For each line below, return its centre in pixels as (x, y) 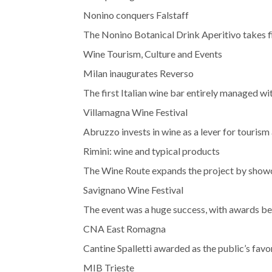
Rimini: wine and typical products (151, 151)
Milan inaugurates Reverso (138, 73)
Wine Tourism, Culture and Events (153, 54)
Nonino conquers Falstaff (136, 15)
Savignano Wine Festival (133, 190)
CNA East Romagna (124, 229)
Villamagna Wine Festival (135, 112)
